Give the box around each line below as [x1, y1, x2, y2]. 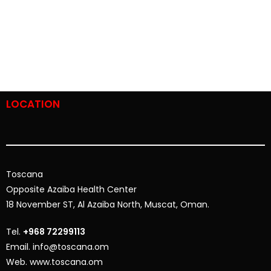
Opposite [6, 183, 47, 196]
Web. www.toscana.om [6, 256, 103, 269]
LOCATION [6, 97, 60, 112]
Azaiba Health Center [47, 183, 137, 196]
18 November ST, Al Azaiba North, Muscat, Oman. [6, 198, 209, 211]
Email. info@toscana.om [6, 241, 109, 253]
